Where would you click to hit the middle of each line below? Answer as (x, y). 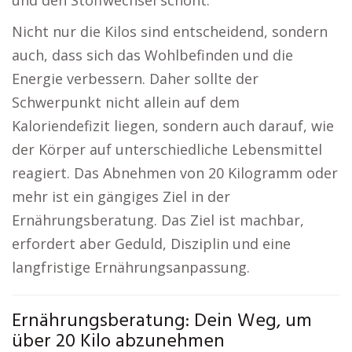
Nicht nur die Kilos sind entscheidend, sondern (170, 31)
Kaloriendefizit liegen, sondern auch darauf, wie (173, 126)
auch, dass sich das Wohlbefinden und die (152, 55)
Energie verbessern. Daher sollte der (135, 79)
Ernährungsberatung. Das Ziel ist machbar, (158, 220)
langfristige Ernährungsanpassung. (131, 267)
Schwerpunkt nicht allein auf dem (126, 102)
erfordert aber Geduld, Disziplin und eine (151, 244)
